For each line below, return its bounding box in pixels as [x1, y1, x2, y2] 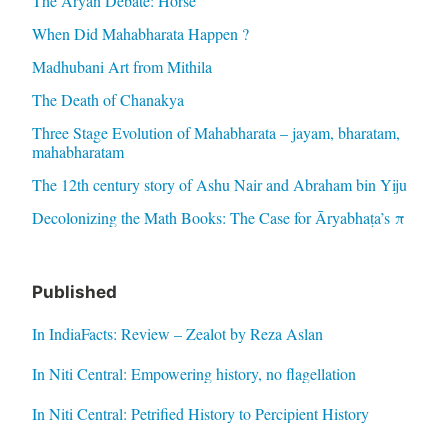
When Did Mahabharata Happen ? [31, 22, 249, 44]
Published [31, 281, 117, 302]
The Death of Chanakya [31, 88, 184, 110]
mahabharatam [31, 140, 124, 162]
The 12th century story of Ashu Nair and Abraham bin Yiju [31, 173, 407, 195]
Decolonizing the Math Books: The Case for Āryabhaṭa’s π [31, 206, 405, 228]
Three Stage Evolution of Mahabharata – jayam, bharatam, [31, 121, 400, 143]
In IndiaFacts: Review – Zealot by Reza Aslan [31, 322, 323, 344]
